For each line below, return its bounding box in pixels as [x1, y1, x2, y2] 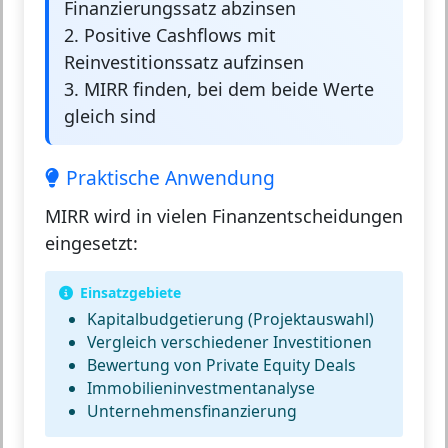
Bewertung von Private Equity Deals [87, 353, 356, 376]
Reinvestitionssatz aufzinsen [64, 49, 304, 74]
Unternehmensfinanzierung [87, 399, 297, 422]
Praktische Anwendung [66, 163, 275, 191]
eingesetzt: [45, 230, 138, 255]
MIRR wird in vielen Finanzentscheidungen [45, 203, 403, 228]
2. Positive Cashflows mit [64, 22, 276, 47]
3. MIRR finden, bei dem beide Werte [64, 76, 374, 101]
